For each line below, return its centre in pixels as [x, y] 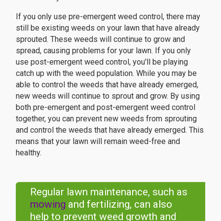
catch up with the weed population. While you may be [106, 73]
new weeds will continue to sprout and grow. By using [108, 96]
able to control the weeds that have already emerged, [107, 84]
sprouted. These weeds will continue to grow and [100, 39]
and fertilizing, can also [119, 204]
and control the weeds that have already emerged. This [110, 130]
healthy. [29, 152]
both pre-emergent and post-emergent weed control [106, 107]
